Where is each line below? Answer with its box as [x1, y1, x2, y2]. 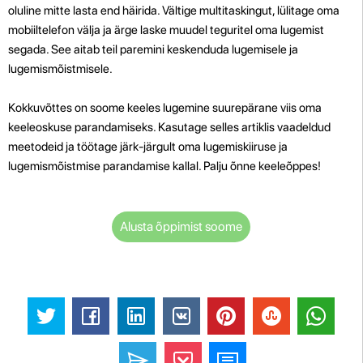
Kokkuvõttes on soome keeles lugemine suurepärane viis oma [8, 100, 322, 115]
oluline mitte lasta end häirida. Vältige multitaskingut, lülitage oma [8, 2, 340, 18]
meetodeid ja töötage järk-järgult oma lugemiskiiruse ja [8, 139, 288, 154]
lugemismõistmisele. [8, 61, 113, 76]
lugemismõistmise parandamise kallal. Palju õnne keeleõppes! [8, 158, 321, 173]
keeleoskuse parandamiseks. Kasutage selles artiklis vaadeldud [8, 119, 331, 135]
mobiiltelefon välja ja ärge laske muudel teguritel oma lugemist [8, 22, 324, 37]
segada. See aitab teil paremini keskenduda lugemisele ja [8, 41, 298, 57]
